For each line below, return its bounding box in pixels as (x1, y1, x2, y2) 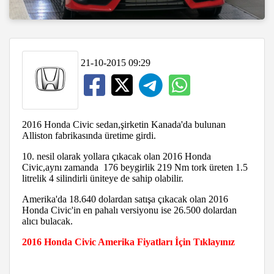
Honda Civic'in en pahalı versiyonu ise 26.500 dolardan (22, 204, 237, 215)
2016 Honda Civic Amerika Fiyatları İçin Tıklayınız (22, 236, 235, 247)
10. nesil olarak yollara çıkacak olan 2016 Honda (22, 150, 211, 161)
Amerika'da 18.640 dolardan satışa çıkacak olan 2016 (22, 193, 228, 204)
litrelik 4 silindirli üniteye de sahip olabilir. (22, 172, 183, 183)
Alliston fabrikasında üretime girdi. (22, 130, 156, 141)
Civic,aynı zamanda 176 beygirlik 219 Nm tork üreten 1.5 (22, 161, 248, 172)
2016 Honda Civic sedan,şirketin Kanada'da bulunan (22, 119, 226, 130)
